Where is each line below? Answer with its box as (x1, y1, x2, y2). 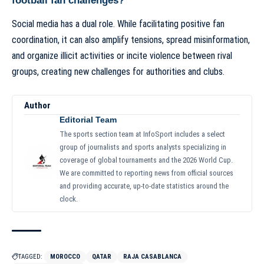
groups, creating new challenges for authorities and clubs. (12, 66, 225, 78)
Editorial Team (60, 115, 117, 124)
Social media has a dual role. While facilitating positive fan (12, 18, 225, 30)
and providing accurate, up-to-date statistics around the (60, 181, 229, 190)
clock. (60, 194, 78, 203)
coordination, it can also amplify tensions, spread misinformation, (12, 34, 250, 46)
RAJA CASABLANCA (123, 252, 181, 260)
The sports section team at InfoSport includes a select (60, 129, 225, 138)
